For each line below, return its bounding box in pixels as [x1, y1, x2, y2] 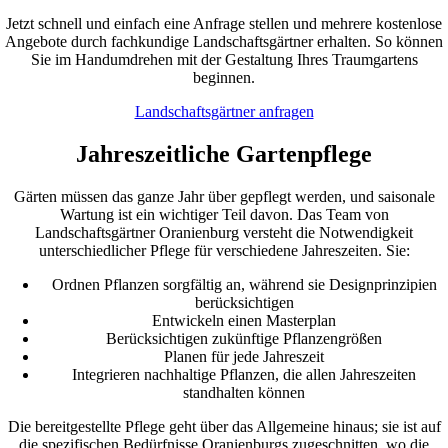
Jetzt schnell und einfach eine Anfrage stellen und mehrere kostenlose [6, 15, 442, 33]
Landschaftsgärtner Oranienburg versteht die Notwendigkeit [35, 223, 413, 241]
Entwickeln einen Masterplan [152, 311, 336, 329]
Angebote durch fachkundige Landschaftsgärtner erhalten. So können [5, 33, 443, 51]
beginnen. [193, 69, 255, 87]
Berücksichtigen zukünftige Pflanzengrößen [106, 329, 382, 347]
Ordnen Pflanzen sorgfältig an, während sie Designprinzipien [51, 275, 437, 293]
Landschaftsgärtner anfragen [134, 103, 314, 121]
